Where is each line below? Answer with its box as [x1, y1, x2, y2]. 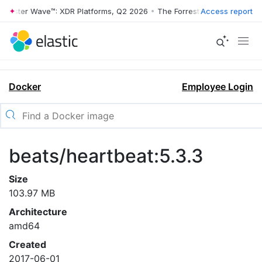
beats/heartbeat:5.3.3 [9, 144, 204, 167]
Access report [201, 6, 253, 16]
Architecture [9, 206, 67, 218]
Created [9, 239, 46, 250]
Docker [9, 81, 41, 92]
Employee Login [182, 81, 253, 92]
